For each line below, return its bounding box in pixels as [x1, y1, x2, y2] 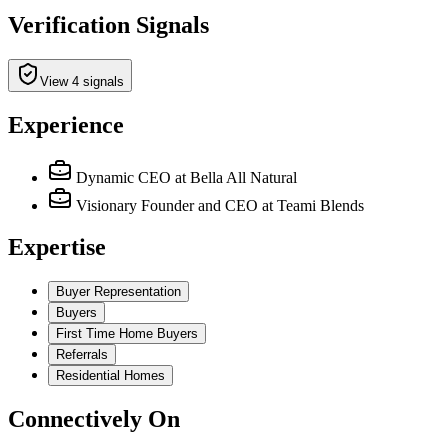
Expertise [8, 234, 106, 261]
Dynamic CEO [76, 168, 171, 186]
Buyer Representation [56, 284, 181, 300]
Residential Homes [56, 368, 165, 384]
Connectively [8, 406, 142, 433]
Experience [8, 111, 124, 138]
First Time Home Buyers [56, 326, 198, 342]
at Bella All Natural [175, 168, 297, 186]
